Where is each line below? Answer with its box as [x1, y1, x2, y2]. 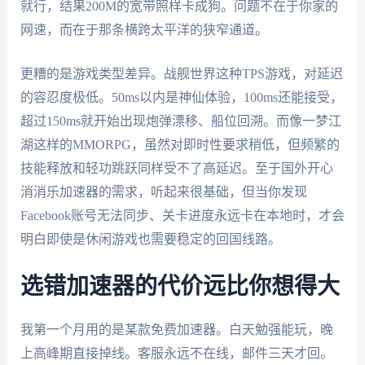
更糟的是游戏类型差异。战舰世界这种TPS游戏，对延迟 [20, 67, 343, 81]
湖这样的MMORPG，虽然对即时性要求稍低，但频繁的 [20, 138, 340, 152]
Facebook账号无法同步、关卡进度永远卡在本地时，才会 [20, 209, 345, 223]
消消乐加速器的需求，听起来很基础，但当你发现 [20, 185, 307, 200]
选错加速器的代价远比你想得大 [20, 275, 340, 298]
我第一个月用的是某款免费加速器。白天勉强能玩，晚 [20, 322, 333, 336]
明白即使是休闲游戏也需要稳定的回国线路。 [20, 232, 281, 247]
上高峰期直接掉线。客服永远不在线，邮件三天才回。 [20, 345, 333, 360]
